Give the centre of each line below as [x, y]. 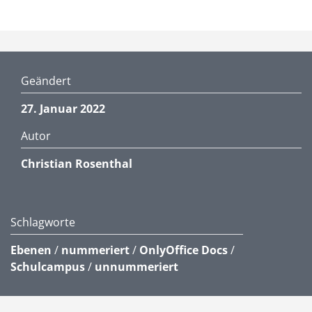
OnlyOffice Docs [184, 250]
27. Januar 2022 [63, 109]
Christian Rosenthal [77, 164]
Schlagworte [43, 222]
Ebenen [31, 250]
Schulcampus [48, 267]
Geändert [46, 81]
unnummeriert [136, 267]
